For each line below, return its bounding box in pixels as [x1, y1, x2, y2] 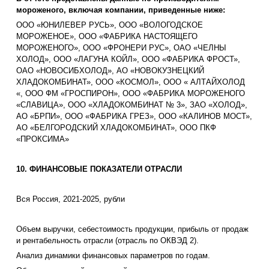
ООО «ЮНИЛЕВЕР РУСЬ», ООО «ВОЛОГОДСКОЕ [16, 20, 203, 30]
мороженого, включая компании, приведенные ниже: [16, 5, 225, 15]
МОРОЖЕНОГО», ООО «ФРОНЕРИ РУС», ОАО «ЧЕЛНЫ [16, 43, 226, 53]
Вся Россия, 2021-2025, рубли [16, 195, 125, 204]
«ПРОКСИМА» [16, 134, 69, 144]
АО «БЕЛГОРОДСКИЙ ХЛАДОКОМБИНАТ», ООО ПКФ [16, 123, 216, 133]
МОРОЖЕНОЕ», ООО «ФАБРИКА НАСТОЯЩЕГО [16, 32, 198, 41]
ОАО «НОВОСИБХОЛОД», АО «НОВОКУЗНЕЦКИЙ [16, 66, 204, 76]
